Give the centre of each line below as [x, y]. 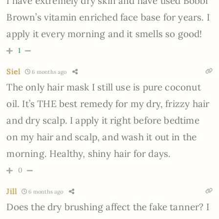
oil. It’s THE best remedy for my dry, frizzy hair [108, 104]
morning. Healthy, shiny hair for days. [89, 154]
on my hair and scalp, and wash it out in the [102, 137]
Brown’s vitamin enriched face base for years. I [108, 17]
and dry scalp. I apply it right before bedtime [103, 120]
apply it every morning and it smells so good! [104, 34]
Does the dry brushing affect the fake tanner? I [108, 207]
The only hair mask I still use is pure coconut [104, 87]
